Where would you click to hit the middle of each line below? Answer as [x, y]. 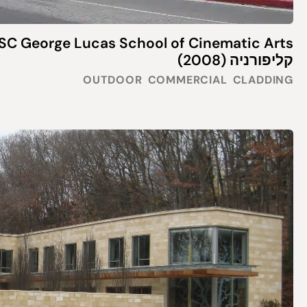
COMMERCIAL [187, 80]
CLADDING [263, 80]
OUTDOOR [112, 80]
